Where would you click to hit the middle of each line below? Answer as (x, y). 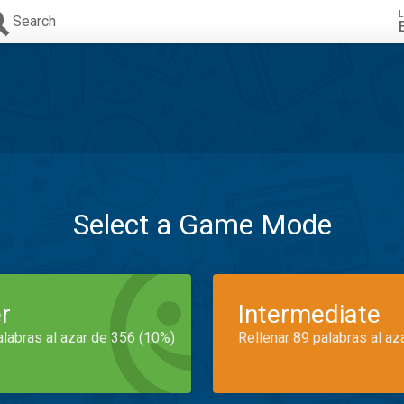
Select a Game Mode (202, 225)
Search (34, 21)
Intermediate (309, 314)
